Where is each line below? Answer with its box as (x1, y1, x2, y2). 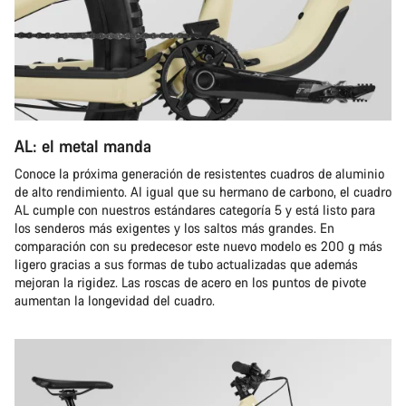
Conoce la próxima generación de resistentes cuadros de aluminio (14, 165, 384, 182)
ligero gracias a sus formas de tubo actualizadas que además (14, 256, 358, 273)
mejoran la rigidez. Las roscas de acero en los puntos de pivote (14, 274, 366, 291)
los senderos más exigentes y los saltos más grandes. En (14, 219, 334, 237)
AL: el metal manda (14, 135, 151, 157)
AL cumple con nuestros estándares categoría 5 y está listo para (14, 201, 375, 218)
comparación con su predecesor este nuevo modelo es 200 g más (14, 237, 382, 255)
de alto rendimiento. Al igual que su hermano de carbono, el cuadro (14, 183, 391, 200)
